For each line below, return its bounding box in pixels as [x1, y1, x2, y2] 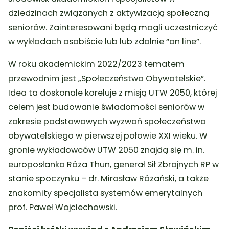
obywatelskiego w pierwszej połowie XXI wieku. [8, 129, 200, 142]
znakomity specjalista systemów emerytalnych [8, 187, 203, 199]
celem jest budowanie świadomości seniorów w [8, 101, 205, 113]
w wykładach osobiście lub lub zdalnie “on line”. [8, 35, 201, 48]
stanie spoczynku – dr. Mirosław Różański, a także [8, 172, 209, 185]
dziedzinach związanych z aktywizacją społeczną [8, 7, 210, 19]
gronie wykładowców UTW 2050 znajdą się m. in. [8, 144, 205, 156]
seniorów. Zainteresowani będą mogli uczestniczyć [8, 21, 218, 33]
